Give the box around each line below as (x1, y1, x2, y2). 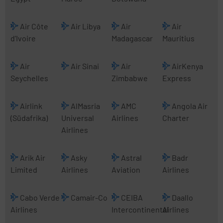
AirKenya (170, 61, 203, 71)
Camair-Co (69, 193, 108, 202)
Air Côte (18, 21, 48, 31)
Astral (119, 153, 142, 162)
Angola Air (170, 101, 208, 111)
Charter (162, 113, 189, 122)
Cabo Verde (18, 193, 60, 202)
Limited (10, 165, 37, 174)
